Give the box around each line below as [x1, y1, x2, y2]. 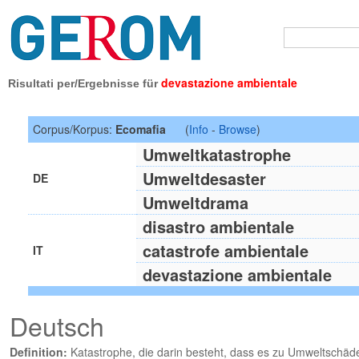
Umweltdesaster [142, 166, 266, 190]
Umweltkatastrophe [142, 142, 291, 166]
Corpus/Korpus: [32, 120, 115, 137]
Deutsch [9, 306, 104, 344]
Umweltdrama [142, 190, 248, 214]
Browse [218, 120, 256, 137]
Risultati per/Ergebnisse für [7, 76, 161, 90]
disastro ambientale [142, 214, 294, 238]
